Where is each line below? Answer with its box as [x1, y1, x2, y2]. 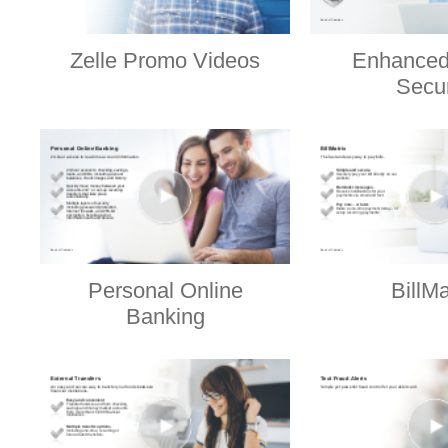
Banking [125, 304, 205, 330]
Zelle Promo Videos [70, 48, 260, 74]
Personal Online [87, 278, 243, 304]
